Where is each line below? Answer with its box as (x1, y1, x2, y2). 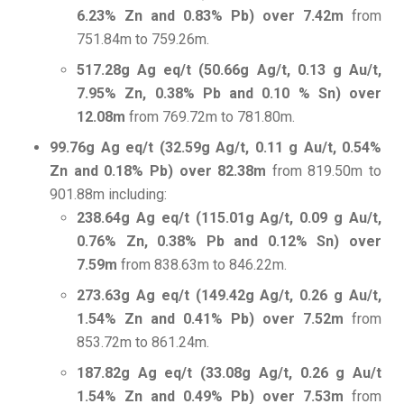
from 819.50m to (271, 162, 381, 180)
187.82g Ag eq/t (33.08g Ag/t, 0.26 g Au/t (77, 364, 381, 382)
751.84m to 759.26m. (77, 31, 209, 49)
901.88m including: (50, 186, 167, 204)
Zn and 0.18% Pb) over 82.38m (50, 162, 272, 180)
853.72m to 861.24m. (77, 334, 209, 352)
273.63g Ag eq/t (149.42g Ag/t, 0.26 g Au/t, (77, 287, 381, 305)
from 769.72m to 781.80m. (129, 108, 295, 126)
